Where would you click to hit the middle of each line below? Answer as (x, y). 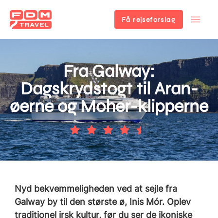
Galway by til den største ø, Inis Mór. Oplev (103, 201)
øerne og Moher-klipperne (109, 106)
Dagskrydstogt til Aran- (109, 89)
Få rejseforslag (149, 19)
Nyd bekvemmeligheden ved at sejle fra (96, 188)
